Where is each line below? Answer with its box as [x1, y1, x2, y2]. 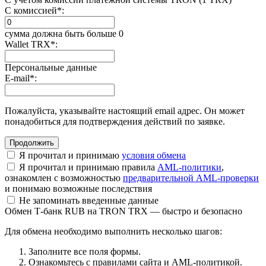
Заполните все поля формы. [28, 246, 141, 256]
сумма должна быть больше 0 [5, 28, 123, 39]
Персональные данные [5, 62, 97, 72]
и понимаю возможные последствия [5, 183, 152, 194]
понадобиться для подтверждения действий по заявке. [5, 116, 225, 126]
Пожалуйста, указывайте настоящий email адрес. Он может [5, 105, 245, 116]
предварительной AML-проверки [123, 172, 259, 183]
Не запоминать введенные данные [17, 195, 159, 205]
